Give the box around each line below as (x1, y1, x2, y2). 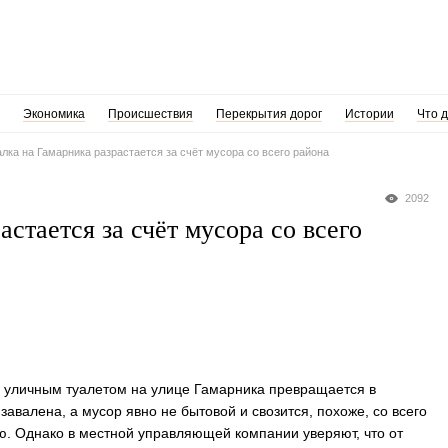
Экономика (22, 107, 85, 121)
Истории (344, 107, 394, 121)
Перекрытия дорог (215, 107, 322, 121)
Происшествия (107, 107, 193, 121)
